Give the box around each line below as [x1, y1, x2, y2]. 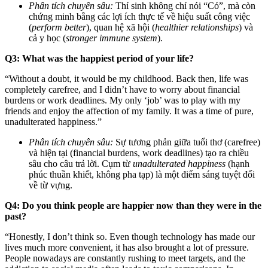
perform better [32, 22, 86, 33]
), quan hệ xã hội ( [86, 22, 155, 33]
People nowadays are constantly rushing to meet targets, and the [5, 253, 245, 264]
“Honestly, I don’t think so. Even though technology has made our [5, 232, 255, 242]
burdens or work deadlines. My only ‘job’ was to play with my [5, 95, 240, 106]
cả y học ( [29, 33, 66, 44]
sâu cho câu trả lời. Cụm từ [29, 159, 133, 169]
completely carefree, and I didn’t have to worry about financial [5, 84, 240, 95]
